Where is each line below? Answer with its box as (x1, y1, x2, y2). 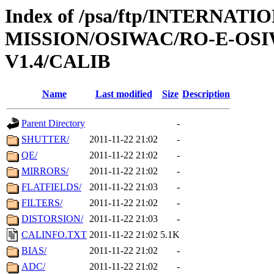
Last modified (95, 89, 152, 100)
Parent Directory (21, 118, 85, 129)
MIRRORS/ (21, 166, 68, 177)
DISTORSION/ (21, 213, 83, 224)
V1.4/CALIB (5, 50, 110, 72)
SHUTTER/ (21, 134, 69, 145)
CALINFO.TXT (21, 229, 87, 240)
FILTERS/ (21, 198, 62, 209)
